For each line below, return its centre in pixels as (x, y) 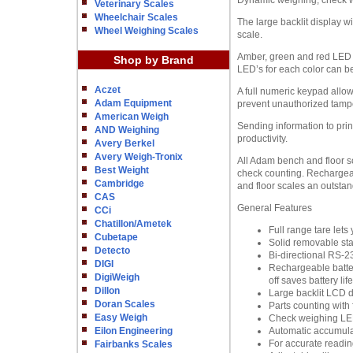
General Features (274, 208)
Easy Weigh (121, 318)
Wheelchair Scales (136, 17)
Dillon (107, 291)
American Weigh (131, 117)
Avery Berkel (124, 143)
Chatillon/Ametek (133, 224)
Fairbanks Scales (133, 344)
